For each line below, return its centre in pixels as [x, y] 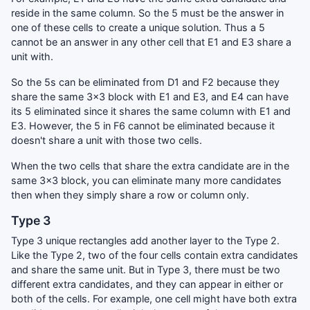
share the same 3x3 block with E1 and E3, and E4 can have [150, 96]
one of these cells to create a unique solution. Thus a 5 [138, 27]
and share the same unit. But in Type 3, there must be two [146, 269]
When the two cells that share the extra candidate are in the [150, 165]
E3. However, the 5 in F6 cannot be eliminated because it [143, 125]
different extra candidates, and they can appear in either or [147, 284]
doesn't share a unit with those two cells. [107, 140]
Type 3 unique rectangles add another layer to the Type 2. [145, 240]
